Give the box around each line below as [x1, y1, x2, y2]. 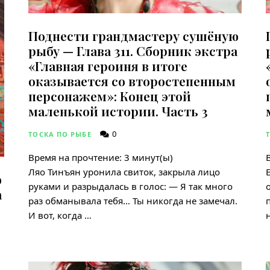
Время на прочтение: [28, 151, 122, 164]
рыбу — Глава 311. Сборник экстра [28, 42, 238, 60]
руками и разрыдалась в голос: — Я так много [28, 180, 233, 193]
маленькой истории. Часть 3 [28, 102, 209, 120]
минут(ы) [132, 151, 174, 164]
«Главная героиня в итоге [28, 57, 188, 75]
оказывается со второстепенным [28, 72, 236, 90]
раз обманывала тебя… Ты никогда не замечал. [28, 195, 238, 207]
